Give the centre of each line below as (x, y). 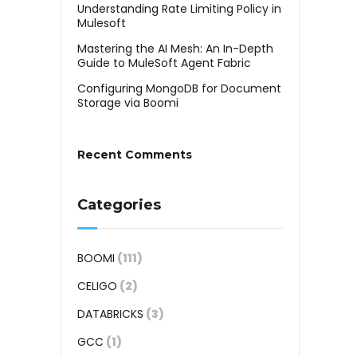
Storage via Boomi (128, 103)
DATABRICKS (110, 314)
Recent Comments (135, 155)
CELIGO (97, 286)
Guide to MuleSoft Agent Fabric (164, 63)
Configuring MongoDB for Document (179, 88)
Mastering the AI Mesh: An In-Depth (175, 49)
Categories (119, 205)
